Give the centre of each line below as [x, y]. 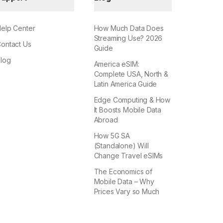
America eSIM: [116, 64]
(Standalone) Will [121, 146]
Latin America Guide [125, 84]
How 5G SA [112, 136]
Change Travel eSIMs [128, 156]
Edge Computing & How [132, 100]
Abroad [106, 120]
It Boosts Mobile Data [127, 110]
